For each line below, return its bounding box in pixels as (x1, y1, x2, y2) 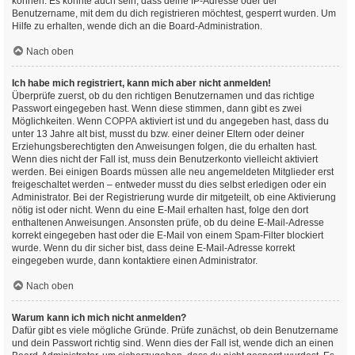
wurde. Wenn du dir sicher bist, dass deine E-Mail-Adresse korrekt (12, 242, 295, 254)
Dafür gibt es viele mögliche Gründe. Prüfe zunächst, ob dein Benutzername (12, 325, 338, 336)
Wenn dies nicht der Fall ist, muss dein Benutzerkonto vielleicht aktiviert (12, 154, 318, 165)
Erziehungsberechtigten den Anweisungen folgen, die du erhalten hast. (12, 141, 317, 152)
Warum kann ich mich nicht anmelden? (12, 312, 186, 323)
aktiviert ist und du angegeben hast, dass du (137, 116, 329, 127)
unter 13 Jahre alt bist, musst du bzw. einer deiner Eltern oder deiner (12, 128, 304, 139)
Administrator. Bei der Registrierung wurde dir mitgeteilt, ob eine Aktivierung (12, 192, 336, 203)
